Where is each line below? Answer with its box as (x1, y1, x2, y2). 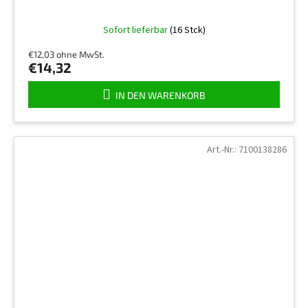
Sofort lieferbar (102, 23, 170, 37)
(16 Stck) (169, 23, 206, 37)
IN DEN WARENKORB (115, 89, 206, 101)
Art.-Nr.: (207, 142, 239, 157)
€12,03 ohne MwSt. (28, 48, 104, 60)
